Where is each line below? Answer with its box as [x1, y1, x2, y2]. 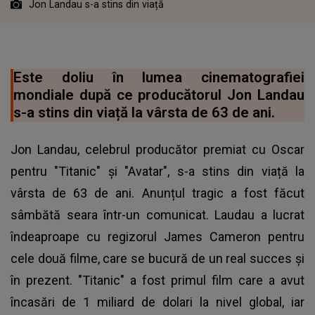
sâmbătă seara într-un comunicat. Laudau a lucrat [11, 207, 304, 222]
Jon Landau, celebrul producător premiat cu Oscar [11, 141, 304, 157]
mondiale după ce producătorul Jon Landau [13, 86, 304, 103]
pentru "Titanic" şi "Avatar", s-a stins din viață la [11, 163, 304, 179]
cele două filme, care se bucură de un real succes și [11, 250, 304, 266]
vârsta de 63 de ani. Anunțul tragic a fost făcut [11, 185, 304, 200]
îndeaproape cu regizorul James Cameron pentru [11, 229, 304, 244]
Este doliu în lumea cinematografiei [13, 68, 304, 86]
